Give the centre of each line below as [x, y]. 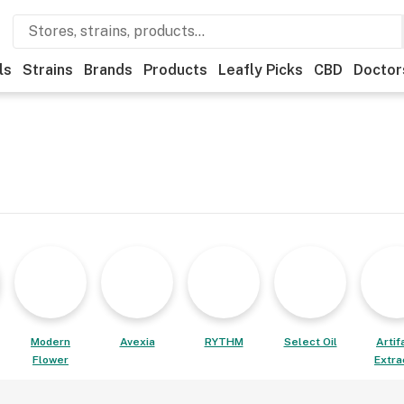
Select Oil [310, 342]
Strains [48, 70]
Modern [50, 342]
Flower [50, 360]
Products [175, 70]
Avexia [137, 342]
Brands [108, 70]
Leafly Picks [261, 70]
